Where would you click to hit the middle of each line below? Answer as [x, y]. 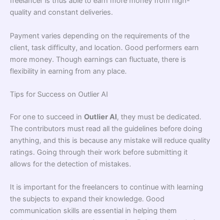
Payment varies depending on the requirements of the [100, 36]
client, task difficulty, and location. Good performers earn [104, 47]
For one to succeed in [47, 117]
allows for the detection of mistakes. [70, 164]
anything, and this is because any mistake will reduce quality [110, 140]
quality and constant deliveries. [61, 13]
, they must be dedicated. [159, 117]
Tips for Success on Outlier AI [59, 94]
